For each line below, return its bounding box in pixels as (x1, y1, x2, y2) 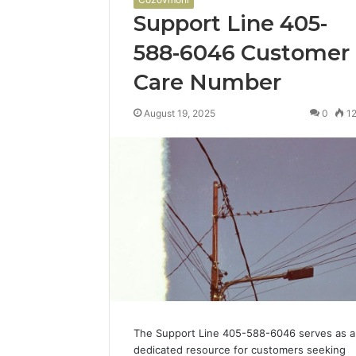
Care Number (133, 69, 281, 96)
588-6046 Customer (133, 40, 350, 67)
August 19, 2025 (144, 107, 215, 120)
